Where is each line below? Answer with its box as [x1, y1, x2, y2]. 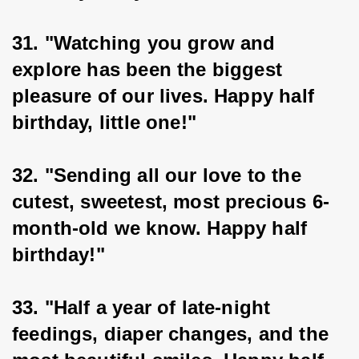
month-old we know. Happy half [12, 217, 313, 239]
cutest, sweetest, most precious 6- [12, 191, 330, 212]
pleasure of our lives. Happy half [12, 85, 321, 107]
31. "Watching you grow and [12, 32, 281, 54]
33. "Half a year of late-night [12, 296, 276, 318]
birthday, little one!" [12, 111, 196, 133]
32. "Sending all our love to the [12, 164, 307, 186]
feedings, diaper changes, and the [12, 323, 335, 345]
